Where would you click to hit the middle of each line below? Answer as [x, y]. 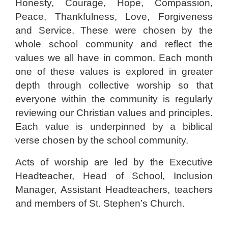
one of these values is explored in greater [114, 71]
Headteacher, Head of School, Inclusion [114, 176]
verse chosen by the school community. [102, 140]
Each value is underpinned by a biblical [114, 126]
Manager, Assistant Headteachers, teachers [114, 189]
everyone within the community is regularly [114, 99]
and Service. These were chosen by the [114, 30]
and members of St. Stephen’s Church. [100, 203]
